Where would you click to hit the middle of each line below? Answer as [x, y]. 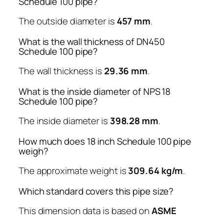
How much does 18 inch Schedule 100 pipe [105, 141]
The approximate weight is [74, 171]
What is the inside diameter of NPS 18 [95, 91]
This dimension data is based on [85, 211]
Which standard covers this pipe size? [96, 191]
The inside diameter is [64, 121]
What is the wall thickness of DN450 [92, 41]
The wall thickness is [61, 71]
